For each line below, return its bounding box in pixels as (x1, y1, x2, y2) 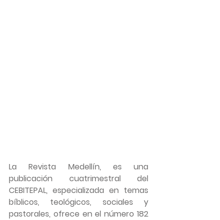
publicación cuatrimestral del (9, 172, 148, 184)
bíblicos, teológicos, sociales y (9, 196, 148, 208)
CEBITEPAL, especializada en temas (9, 184, 148, 196)
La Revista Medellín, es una (9, 161, 148, 172)
